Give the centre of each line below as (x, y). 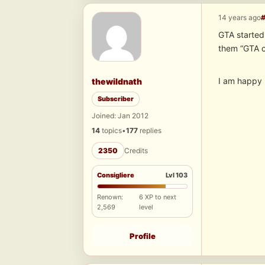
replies (150, 131)
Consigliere (116, 175)
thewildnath (117, 82)
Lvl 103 (177, 175)
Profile (142, 236)
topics (111, 131)
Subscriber (116, 99)
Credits (136, 151)
